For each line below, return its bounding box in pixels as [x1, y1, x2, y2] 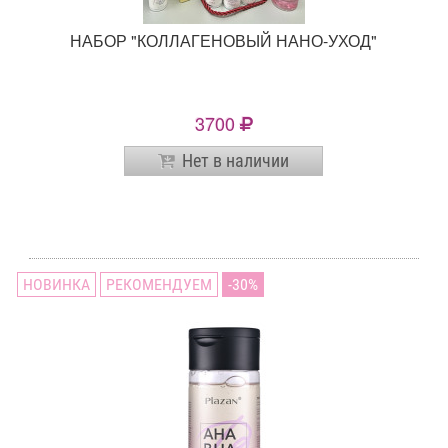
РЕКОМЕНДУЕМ [106, 275, 213, 295]
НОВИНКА [23, 275, 91, 295]
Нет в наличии [182, 150, 290, 172]
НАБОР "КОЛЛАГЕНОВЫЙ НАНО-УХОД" [70, 29, 378, 53]
